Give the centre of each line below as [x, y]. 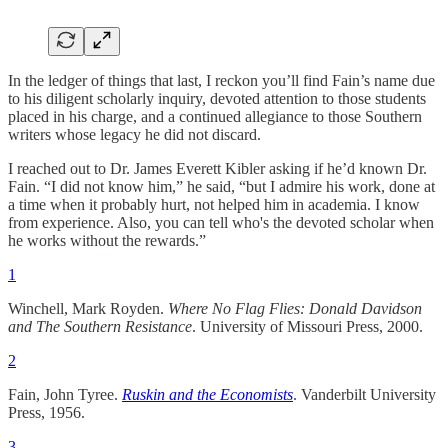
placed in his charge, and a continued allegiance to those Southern [215, 116]
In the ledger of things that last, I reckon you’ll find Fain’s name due [221, 80]
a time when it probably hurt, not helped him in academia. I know [214, 204]
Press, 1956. [46, 412]
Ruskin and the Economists [207, 394]
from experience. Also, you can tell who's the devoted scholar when [221, 222]
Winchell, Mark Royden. [88, 308]
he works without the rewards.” [107, 240]
